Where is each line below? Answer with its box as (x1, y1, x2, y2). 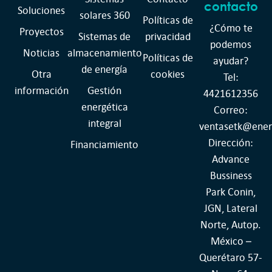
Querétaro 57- (199, 250, 262, 264)
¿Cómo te (209, 21, 253, 35)
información (14, 83, 69, 97)
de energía (81, 62, 127, 76)
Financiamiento (70, 137, 138, 151)
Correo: (214, 103, 248, 117)
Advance (212, 152, 250, 166)
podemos (210, 37, 251, 51)
